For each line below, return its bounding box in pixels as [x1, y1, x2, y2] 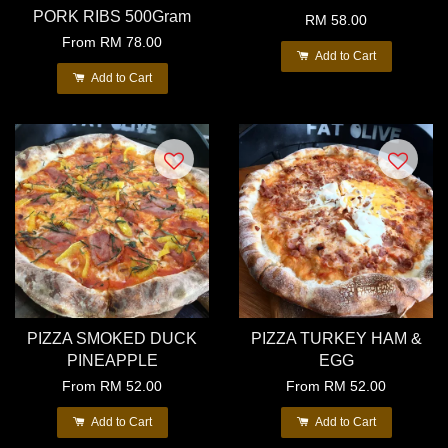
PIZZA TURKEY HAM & [250, 330, 422, 347]
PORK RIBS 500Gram [33, 8, 191, 25]
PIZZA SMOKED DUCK [27, 330, 197, 347]
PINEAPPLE [66, 352, 158, 369]
